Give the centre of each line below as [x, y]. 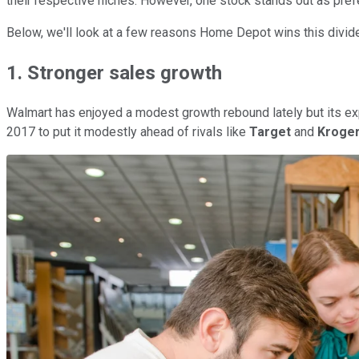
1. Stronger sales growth [114, 73]
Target [270, 131]
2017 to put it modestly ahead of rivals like [128, 131]
